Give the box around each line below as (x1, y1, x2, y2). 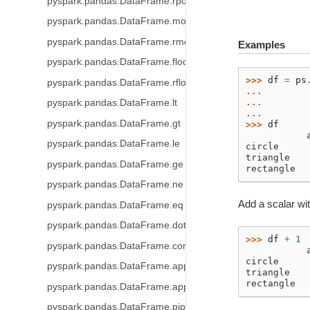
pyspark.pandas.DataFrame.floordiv (46, 57, 204, 67)
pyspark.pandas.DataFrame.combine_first (46, 240, 231, 251)
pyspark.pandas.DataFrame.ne (46, 179, 183, 190)
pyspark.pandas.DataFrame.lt (46, 98, 177, 108)
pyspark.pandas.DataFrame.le (46, 138, 180, 149)
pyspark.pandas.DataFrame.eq (46, 199, 183, 210)
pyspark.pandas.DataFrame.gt (46, 118, 181, 129)
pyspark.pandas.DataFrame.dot (46, 220, 186, 230)
